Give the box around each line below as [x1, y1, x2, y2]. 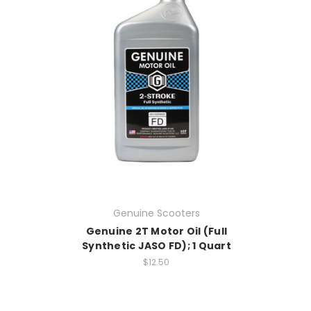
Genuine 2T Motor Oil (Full [85, 224, 228, 239]
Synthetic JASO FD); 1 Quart [82, 239, 231, 253]
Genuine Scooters [112, 206, 200, 221]
